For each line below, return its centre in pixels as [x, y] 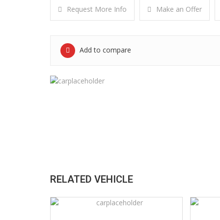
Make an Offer [179, 9]
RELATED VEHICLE [92, 179]
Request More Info [97, 9]
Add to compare [104, 50]
